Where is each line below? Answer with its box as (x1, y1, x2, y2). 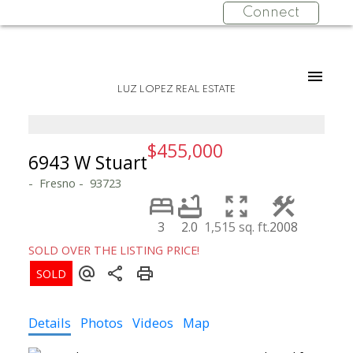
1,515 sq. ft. (203, 217, 269, 236)
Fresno (39, 174, 76, 191)
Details (28, 313, 71, 332)
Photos (80, 313, 123, 332)
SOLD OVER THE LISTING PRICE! (28, 241, 199, 258)
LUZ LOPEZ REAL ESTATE (117, 84, 236, 95)
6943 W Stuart (28, 149, 147, 175)
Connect (242, 6, 299, 20)
